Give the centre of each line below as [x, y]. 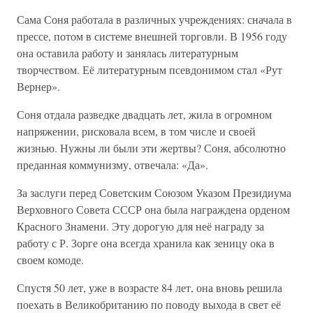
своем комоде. [50, 260]
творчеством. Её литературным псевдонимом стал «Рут [150, 70]
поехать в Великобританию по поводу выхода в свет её [149, 304]
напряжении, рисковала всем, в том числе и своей [136, 131]
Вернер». [38, 86]
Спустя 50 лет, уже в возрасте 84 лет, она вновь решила [150, 287]
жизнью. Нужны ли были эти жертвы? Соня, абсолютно [151, 148]
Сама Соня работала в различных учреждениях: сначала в [154, 19]
